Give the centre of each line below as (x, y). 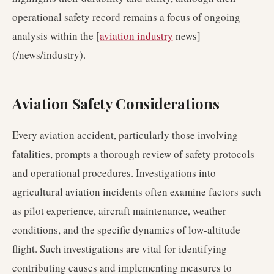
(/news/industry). (49, 55)
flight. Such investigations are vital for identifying (120, 249)
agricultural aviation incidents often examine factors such (137, 192)
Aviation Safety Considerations (116, 103)
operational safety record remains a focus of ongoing (126, 17)
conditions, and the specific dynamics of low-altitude (126, 230)
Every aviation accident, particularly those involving (125, 135)
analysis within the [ (56, 36)
